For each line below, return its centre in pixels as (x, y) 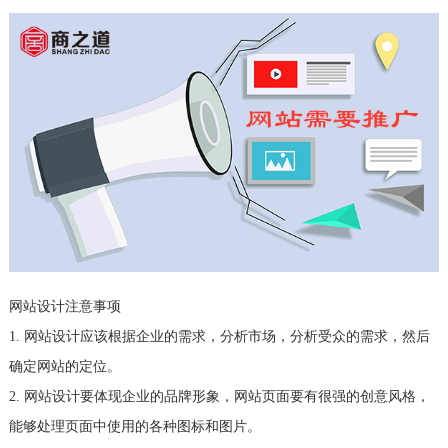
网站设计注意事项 (64, 306)
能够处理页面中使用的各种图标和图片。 (134, 426)
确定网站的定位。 (64, 366)
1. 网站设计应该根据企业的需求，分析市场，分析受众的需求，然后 (219, 336)
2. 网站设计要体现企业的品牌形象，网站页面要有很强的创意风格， (219, 396)
